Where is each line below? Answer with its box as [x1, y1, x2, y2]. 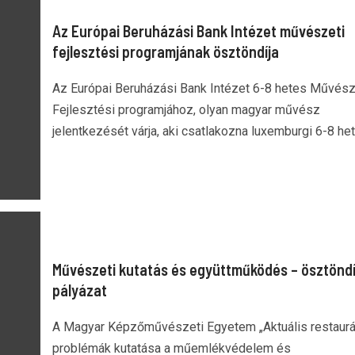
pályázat [52, 281, 107, 300]
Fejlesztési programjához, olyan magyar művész [52, 101, 320, 117]
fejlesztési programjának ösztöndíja [52, 41, 279, 61]
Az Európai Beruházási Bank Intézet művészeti [52, 21, 345, 40]
